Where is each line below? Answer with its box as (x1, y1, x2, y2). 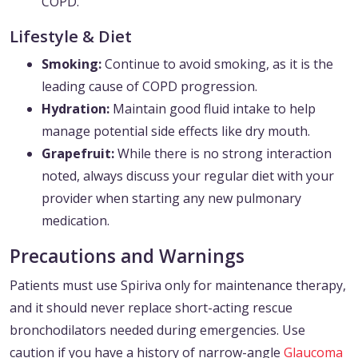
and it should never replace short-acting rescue (10, 299, 292, 317)
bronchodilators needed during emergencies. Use (10, 321, 305, 340)
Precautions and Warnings (10, 244, 245, 269)
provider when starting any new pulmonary (42, 189, 301, 208)
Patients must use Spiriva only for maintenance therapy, (10, 276, 346, 295)
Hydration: (42, 100, 109, 118)
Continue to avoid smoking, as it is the (101, 55, 333, 74)
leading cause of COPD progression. (42, 78, 257, 96)
